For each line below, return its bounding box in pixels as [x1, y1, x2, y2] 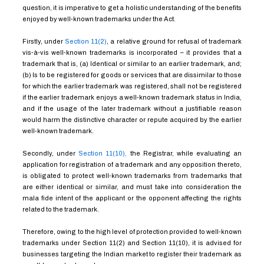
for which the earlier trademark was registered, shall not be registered [22, 82, 242, 90]
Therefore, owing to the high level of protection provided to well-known [22, 228, 242, 236]
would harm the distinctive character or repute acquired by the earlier [22, 115, 242, 123]
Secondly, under [22, 150, 79, 157]
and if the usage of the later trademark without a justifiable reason [22, 104, 242, 112]
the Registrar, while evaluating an [127, 150, 242, 157]
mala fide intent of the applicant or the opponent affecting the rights [22, 194, 242, 202]
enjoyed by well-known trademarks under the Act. [22, 15, 176, 22]
